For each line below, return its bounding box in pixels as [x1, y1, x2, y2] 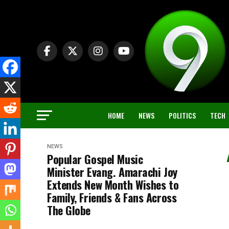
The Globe [47, 201, 91, 218]
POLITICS [169, 109, 196, 121]
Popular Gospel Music [47, 150, 143, 167]
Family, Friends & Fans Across [47, 189, 177, 205]
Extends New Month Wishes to [47, 176, 179, 193]
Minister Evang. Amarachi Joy [47, 163, 177, 180]
